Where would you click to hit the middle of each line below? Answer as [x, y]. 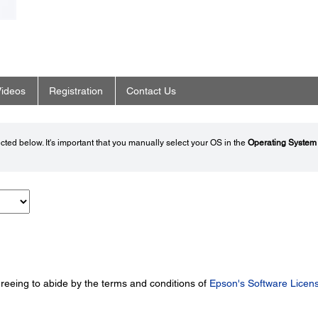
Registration [76, 91]
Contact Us [151, 91]
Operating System [282, 143]
